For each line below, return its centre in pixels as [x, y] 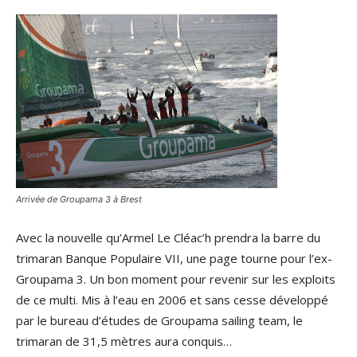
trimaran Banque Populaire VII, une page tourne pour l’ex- [174, 258]
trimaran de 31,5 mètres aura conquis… [124, 341]
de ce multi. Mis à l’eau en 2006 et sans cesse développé [172, 300]
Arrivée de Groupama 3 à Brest [79, 199]
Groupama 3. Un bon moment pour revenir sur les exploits [176, 279]
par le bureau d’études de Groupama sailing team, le [159, 320]
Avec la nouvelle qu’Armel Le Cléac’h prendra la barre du [168, 237]
